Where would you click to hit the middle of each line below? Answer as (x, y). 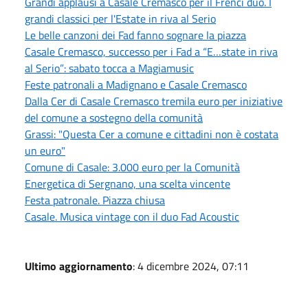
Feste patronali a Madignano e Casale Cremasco (136, 84)
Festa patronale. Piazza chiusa (95, 200)
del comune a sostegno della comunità (114, 117)
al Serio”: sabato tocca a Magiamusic (109, 68)
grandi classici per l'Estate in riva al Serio (120, 18)
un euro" (45, 150)
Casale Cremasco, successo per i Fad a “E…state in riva (151, 51)
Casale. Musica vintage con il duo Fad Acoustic (132, 216)
